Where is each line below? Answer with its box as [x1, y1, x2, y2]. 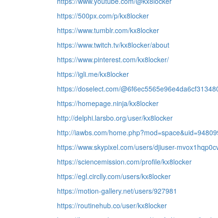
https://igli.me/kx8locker [57, 69, 129, 79]
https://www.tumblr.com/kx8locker [57, 25, 159, 35]
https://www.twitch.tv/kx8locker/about [57, 40, 169, 50]
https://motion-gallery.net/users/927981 [57, 186, 177, 196]
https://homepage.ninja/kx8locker [57, 98, 159, 108]
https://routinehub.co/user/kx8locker [57, 200, 167, 210]
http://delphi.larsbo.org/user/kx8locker [57, 113, 173, 123]
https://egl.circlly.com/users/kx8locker [57, 171, 171, 181]
